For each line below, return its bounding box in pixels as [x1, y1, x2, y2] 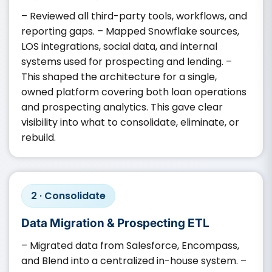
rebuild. [21, 130, 56, 144]
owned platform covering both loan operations [21, 84, 246, 99]
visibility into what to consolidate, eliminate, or [21, 115, 239, 129]
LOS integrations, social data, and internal [21, 39, 217, 53]
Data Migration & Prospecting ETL [21, 216, 209, 230]
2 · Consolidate [31, 188, 106, 203]
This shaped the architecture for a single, [21, 69, 217, 84]
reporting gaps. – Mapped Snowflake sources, [21, 24, 239, 38]
